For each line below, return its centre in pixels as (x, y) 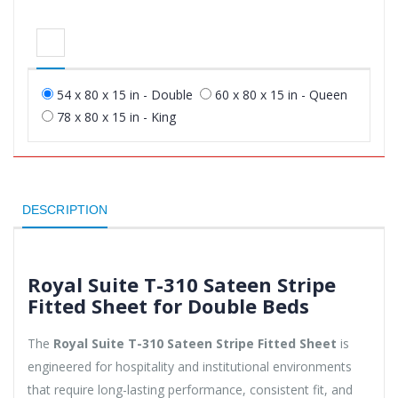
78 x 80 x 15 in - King (116, 116)
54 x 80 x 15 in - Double (125, 94)
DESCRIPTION (65, 209)
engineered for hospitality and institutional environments (190, 366)
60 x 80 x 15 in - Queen (281, 94)
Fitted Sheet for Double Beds (168, 305)
